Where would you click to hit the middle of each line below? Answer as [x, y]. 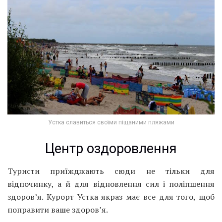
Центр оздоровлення [111, 149]
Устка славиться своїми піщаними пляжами [111, 122]
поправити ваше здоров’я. [58, 209]
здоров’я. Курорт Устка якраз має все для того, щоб [111, 196]
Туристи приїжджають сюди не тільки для [111, 171]
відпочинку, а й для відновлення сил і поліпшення [111, 184]
